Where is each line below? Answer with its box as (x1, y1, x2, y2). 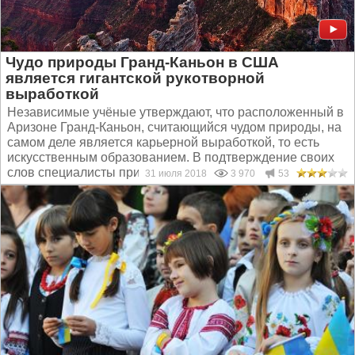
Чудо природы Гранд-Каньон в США (6, 54, 279, 71)
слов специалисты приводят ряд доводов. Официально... (7, 166, 344, 179)
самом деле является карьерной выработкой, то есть (7, 136, 319, 149)
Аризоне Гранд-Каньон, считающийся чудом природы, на (7, 120, 342, 134)
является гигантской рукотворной (6, 70, 265, 86)
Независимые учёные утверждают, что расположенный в (7, 105, 344, 119)
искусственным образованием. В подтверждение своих (7, 151, 334, 164)
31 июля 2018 (145, 168, 214, 179)
